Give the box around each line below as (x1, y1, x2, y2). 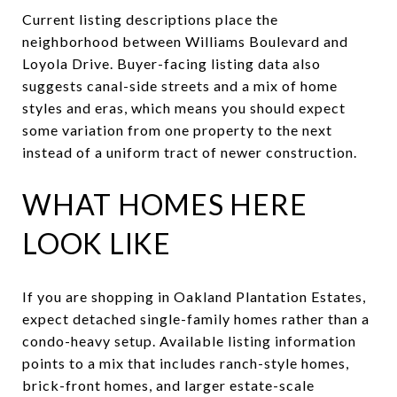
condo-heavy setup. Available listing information (22, 331, 356, 349)
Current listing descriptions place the (22, 10, 278, 27)
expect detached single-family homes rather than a (22, 309, 370, 327)
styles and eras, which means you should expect (22, 98, 346, 116)
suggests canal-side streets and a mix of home (22, 76, 338, 94)
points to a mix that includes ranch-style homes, (22, 354, 349, 371)
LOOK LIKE (22, 225, 171, 261)
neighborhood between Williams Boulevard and (22, 32, 348, 50)
